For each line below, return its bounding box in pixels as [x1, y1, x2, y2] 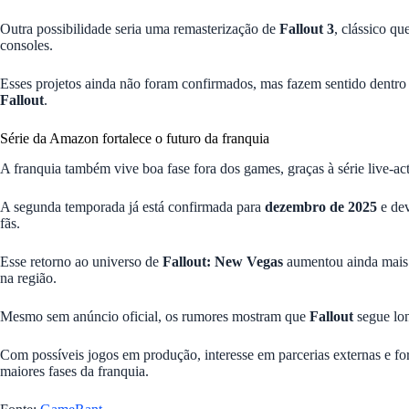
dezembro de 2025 [265, 199, 377, 215]
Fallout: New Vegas [163, 254, 283, 270]
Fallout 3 [279, 21, 334, 37]
